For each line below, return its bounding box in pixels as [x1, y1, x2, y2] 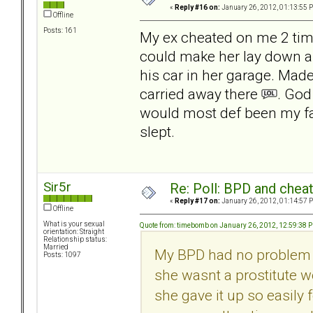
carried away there [140, 85, 261, 103]
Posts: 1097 [43, 251, 81, 259]
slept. [140, 122, 175, 140]
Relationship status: [43, 235, 107, 244]
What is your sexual [43, 220, 105, 228]
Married [43, 243, 68, 252]
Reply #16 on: [175, 3, 220, 12]
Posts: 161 [43, 27, 77, 35]
